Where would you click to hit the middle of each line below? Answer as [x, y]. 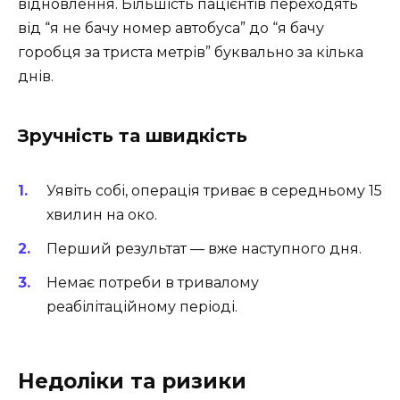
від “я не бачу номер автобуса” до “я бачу [171, 28]
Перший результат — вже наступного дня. [204, 249]
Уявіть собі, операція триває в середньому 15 [214, 190]
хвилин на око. [102, 214]
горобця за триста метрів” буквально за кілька [191, 52]
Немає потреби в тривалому [153, 283]
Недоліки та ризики [132, 382]
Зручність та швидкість [133, 135]
